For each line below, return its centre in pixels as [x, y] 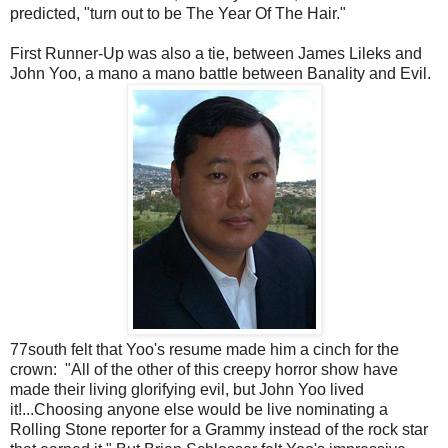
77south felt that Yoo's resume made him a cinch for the [204, 350]
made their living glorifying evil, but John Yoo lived [187, 390]
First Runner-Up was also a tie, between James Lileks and [216, 54]
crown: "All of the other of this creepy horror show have [204, 370]
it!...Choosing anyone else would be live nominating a [199, 410]
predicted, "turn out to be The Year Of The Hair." [178, 14]
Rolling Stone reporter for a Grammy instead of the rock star [219, 430]
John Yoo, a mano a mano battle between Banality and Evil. [220, 74]
